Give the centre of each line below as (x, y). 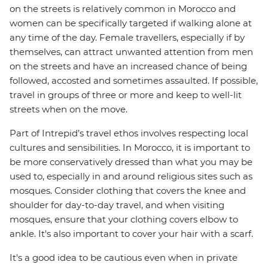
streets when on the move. (68, 109)
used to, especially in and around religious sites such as (131, 176)
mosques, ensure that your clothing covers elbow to (124, 219)
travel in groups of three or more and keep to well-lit (126, 95)
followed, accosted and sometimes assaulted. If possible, (134, 80)
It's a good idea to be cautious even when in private (124, 258)
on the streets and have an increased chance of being (128, 66)
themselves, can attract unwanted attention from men (131, 52)
